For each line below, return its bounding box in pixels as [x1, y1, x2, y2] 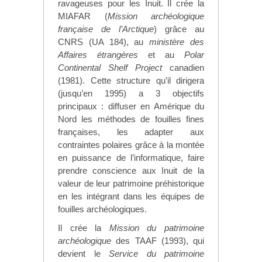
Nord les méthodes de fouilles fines [58, 113, 204, 124]
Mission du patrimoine [109, 222, 205, 233]
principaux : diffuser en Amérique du [58, 101, 204, 111]
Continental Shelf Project [58, 62, 170, 73]
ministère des [149, 36, 205, 47]
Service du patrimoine [109, 248, 204, 258]
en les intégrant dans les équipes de [58, 191, 204, 201]
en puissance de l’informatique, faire [58, 152, 204, 163]
